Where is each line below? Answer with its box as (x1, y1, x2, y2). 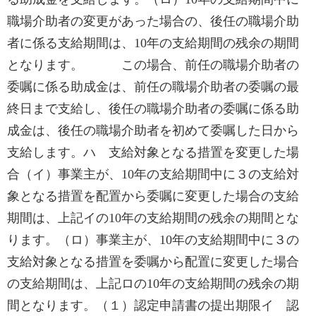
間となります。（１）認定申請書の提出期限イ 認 (7, 298, 299, 312)
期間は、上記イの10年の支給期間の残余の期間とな (7, 211, 299, 225)
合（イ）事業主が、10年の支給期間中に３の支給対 (7, 167, 299, 181)
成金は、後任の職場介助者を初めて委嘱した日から (7, 123, 299, 138)
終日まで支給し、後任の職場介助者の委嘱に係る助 (7, 102, 299, 116)
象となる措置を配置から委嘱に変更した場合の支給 (7, 189, 299, 203)
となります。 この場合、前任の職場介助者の (7, 58, 299, 72)
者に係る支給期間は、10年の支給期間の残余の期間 (7, 36, 299, 50)
